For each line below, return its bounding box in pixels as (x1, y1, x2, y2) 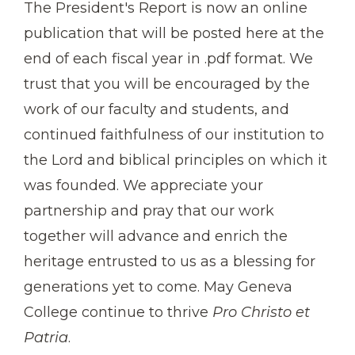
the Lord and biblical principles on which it (24, 151, 327, 170)
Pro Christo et (212, 303, 310, 322)
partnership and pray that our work (24, 202, 274, 220)
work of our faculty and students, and (24, 101, 289, 119)
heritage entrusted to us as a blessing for (24, 253, 315, 271)
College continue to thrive (24, 303, 212, 322)
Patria (24, 329, 68, 347)
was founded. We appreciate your (24, 177, 263, 195)
